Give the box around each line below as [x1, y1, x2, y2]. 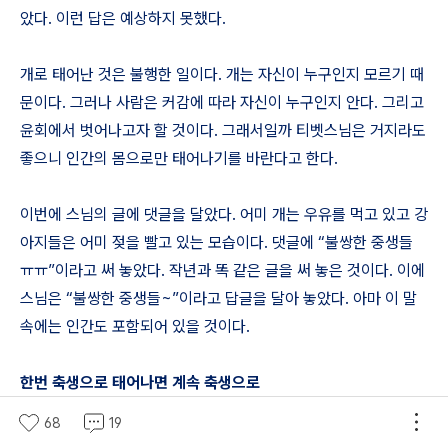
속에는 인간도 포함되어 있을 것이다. [20, 317, 250, 336]
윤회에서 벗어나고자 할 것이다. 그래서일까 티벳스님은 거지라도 [20, 121, 426, 140]
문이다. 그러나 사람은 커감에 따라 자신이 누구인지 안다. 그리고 [20, 93, 424, 112]
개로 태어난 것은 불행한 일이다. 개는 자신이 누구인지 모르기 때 [20, 65, 424, 84]
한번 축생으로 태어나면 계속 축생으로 [20, 373, 260, 392]
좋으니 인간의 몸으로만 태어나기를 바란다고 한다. [20, 149, 338, 168]
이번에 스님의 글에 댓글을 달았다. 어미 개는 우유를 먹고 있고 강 [20, 205, 428, 224]
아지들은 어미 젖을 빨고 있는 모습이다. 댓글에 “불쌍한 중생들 [20, 233, 413, 252]
